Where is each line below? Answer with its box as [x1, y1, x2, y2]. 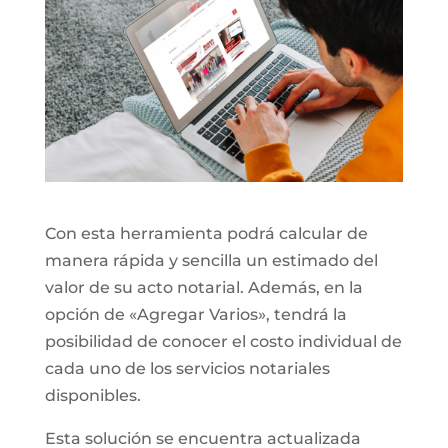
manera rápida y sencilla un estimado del [44, 250, 378, 270]
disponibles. [44, 385, 141, 405]
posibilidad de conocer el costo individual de [44, 331, 402, 351]
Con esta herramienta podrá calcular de [44, 223, 368, 243]
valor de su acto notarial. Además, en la [44, 277, 363, 297]
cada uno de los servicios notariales [44, 358, 330, 378]
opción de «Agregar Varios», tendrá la [44, 304, 347, 324]
